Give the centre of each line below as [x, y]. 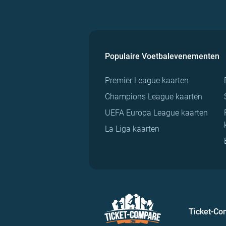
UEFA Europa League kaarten [156, 113]
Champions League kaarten [154, 97]
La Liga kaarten [132, 129]
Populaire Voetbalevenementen [162, 56]
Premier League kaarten [147, 81]
